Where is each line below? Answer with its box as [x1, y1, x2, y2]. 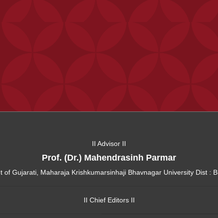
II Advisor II [92, 139, 126, 147]
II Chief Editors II [83, 196, 135, 204]
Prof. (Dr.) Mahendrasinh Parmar [42, 152, 176, 163]
